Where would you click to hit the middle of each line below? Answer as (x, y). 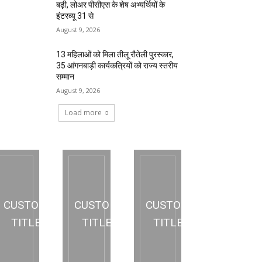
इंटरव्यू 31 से (75, 16)
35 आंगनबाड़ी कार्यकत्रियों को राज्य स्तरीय (117, 66)
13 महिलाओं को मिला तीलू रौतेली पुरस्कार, (115, 55)
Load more (83, 113)
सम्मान (65, 77)
